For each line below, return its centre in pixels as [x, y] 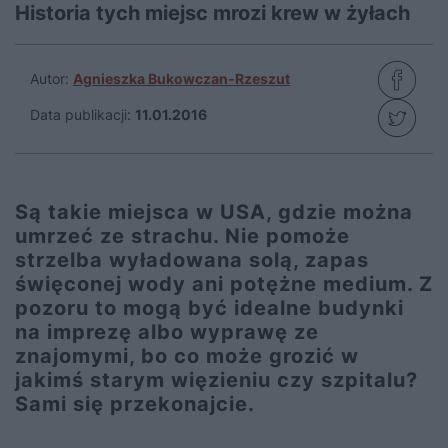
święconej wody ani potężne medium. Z [224, 284]
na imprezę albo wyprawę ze [167, 332]
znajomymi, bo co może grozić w [187, 356]
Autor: [51, 78]
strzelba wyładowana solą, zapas [192, 260]
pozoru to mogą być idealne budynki [209, 308]
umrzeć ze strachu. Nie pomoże [182, 236]
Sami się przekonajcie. [135, 404]
